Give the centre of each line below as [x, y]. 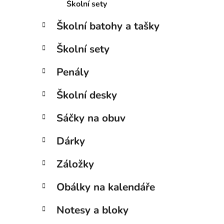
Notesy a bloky [92, 210]
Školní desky [87, 95]
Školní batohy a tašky [108, 26]
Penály [73, 72]
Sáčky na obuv [91, 118]
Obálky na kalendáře [106, 187]
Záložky [75, 164]
